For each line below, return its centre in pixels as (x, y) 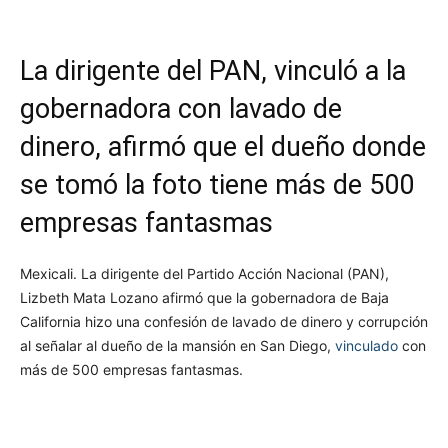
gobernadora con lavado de (181, 109)
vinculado (366, 346)
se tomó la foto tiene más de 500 (217, 185)
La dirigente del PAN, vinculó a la (213, 71)
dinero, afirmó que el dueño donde (223, 147)
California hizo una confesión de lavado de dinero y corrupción (224, 322)
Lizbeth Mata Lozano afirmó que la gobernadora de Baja (204, 298)
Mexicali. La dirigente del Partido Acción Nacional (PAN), (204, 274)
